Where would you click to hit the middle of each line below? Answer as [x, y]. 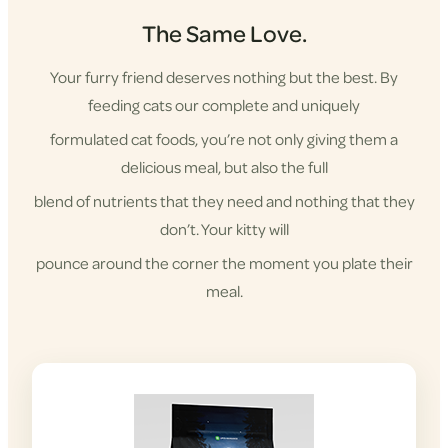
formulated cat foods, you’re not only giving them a [224, 139]
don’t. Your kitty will [224, 229]
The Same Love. [224, 33]
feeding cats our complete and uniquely [224, 105]
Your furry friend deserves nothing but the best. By [224, 77]
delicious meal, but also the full [224, 167]
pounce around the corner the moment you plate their [224, 263]
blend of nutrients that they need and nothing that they [224, 201]
